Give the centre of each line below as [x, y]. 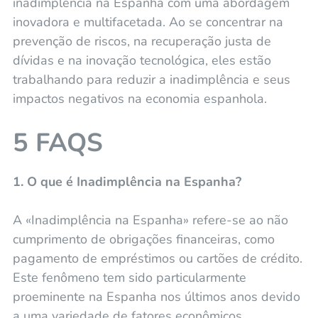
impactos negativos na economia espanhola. [139, 98]
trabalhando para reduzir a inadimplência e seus [151, 79]
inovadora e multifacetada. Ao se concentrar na [148, 22]
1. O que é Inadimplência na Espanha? [127, 181]
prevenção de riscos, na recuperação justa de [142, 41]
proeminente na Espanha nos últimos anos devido [156, 296]
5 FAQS [57, 143]
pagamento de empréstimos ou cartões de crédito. [157, 258]
